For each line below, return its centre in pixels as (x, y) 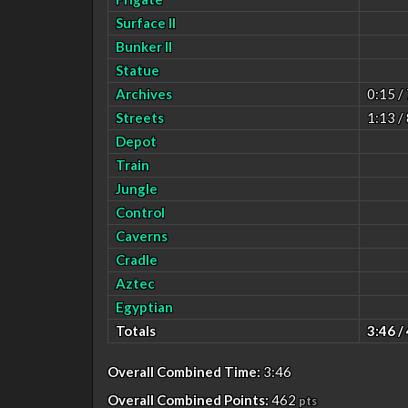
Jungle (137, 188)
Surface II (146, 22)
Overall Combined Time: (184, 371)
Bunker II (144, 46)
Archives (144, 93)
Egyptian (144, 306)
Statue (138, 70)
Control (140, 212)
